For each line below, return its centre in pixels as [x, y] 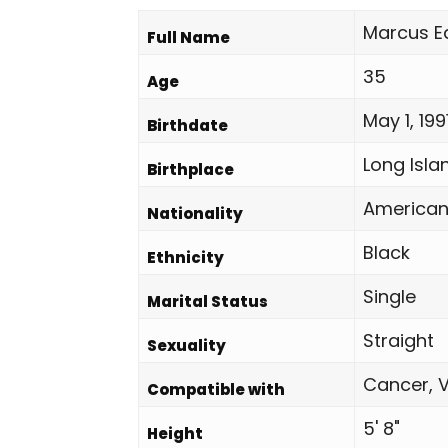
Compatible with [216, 389]
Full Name [188, 37]
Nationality [195, 213]
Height [175, 433]
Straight [398, 340]
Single [389, 296]
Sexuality [186, 345]
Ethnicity [185, 257]
